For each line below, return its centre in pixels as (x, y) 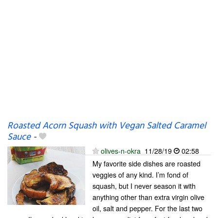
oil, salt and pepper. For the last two (147, 208)
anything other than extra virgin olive (148, 197)
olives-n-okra (121, 151)
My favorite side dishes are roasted (146, 163)
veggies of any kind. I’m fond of (140, 174)
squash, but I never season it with (144, 186)
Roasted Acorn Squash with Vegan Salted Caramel (107, 126)
